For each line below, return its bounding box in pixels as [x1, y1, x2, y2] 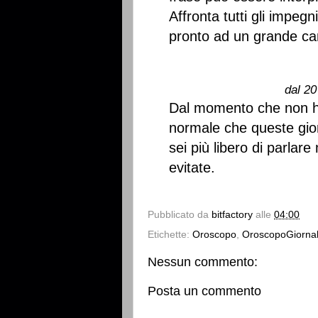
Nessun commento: [148, 254, 258, 269]
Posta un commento [148, 283, 261, 298]
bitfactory [212, 209, 253, 220]
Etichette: [148, 229, 192, 240]
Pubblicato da [148, 209, 212, 220]
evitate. [169, 160, 215, 175]
